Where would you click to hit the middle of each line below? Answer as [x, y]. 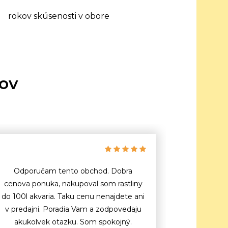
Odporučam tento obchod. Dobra [73, 171]
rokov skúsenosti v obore [59, 16]
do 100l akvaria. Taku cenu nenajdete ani [73, 196]
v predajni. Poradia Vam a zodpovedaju [73, 209]
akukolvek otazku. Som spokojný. [73, 222]
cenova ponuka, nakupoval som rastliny [73, 183]
